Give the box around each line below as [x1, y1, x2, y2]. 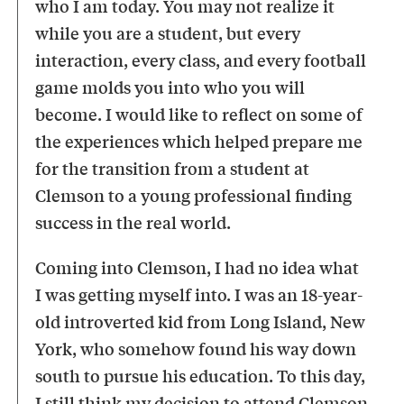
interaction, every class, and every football [35, 46, 367, 72]
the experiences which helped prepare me [35, 127, 363, 153]
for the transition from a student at [35, 154, 310, 180]
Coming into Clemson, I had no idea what [35, 253, 360, 280]
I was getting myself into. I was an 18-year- [35, 280, 363, 307]
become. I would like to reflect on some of [35, 100, 363, 126]
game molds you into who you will [35, 73, 306, 99]
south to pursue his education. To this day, [35, 362, 366, 388]
